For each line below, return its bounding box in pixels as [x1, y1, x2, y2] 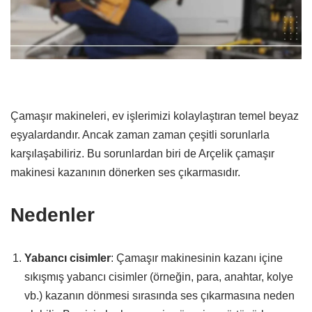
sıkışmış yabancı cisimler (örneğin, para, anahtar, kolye [24, 270, 293, 283]
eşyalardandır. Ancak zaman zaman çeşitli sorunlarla [10, 128, 270, 141]
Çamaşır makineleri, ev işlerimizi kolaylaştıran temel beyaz [10, 109, 299, 122]
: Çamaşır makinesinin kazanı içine [111, 251, 283, 264]
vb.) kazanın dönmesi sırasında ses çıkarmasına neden [24, 289, 295, 302]
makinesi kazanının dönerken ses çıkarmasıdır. [10, 166, 240, 178]
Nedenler [10, 203, 95, 226]
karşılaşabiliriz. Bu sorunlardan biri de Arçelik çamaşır [10, 147, 274, 159]
